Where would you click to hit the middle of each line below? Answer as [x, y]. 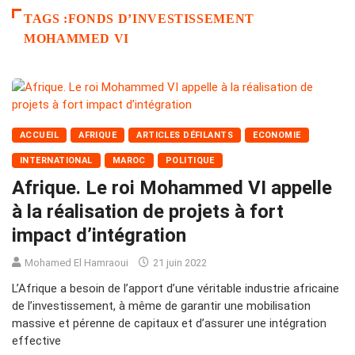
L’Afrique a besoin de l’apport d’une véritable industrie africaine [176, 289]
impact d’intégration [99, 236]
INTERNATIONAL [56, 161]
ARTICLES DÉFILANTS [185, 136]
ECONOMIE [277, 136]
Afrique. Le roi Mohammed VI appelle [172, 188]
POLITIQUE [190, 161]
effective [36, 341]
